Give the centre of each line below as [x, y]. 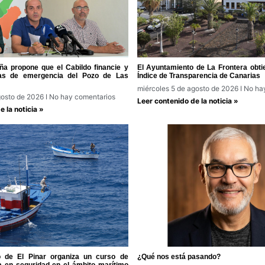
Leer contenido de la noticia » [188, 101]
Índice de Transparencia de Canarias [198, 76]
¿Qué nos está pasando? [179, 257]
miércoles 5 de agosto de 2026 [188, 89]
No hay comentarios [81, 97]
